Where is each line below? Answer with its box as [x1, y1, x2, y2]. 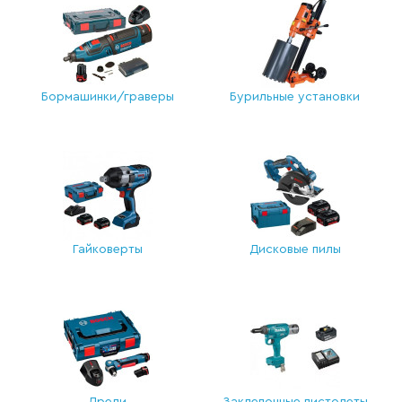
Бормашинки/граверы [40, 91, 174, 103]
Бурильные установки [230, 91, 360, 103]
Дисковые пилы [249, 243, 341, 256]
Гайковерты [72, 243, 143, 256]
